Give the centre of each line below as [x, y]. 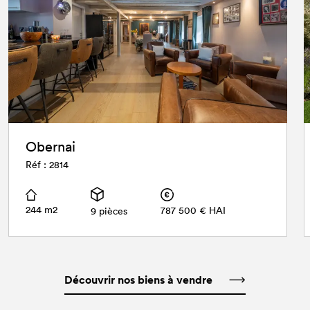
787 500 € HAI [193, 210]
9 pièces [109, 211]
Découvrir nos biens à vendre [138, 280]
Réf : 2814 [47, 165]
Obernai [51, 146]
